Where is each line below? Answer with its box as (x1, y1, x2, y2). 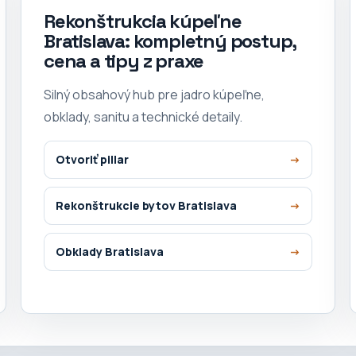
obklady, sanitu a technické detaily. (44, 107, 242, 126)
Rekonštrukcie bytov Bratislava (56, 198, 237, 213)
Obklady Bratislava (56, 244, 164, 259)
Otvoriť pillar (56, 152, 129, 167)
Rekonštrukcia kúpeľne (44, 8, 242, 33)
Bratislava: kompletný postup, (44, 28, 296, 53)
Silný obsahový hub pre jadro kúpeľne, (44, 85, 265, 103)
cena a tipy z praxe (44, 48, 204, 73)
